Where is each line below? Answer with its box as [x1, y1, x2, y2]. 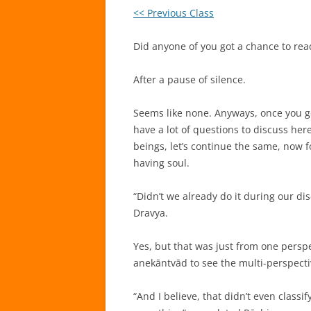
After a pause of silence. [133, 73, 246, 86]
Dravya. [133, 206, 168, 219]
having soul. [133, 156, 190, 169]
